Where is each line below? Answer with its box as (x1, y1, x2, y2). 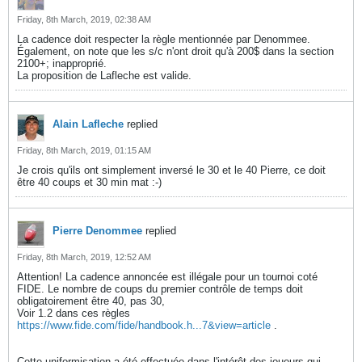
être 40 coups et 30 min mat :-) (17, 175, 162, 188)
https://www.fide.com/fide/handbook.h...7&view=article (17, 318, 271, 331)
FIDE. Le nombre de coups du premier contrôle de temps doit (17, 282, 303, 295)
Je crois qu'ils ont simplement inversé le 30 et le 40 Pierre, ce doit (17, 163, 326, 176)
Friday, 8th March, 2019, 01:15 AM (17, 145, 151, 155)
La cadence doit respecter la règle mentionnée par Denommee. (17, 32, 310, 45)
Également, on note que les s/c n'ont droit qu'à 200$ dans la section (17, 44, 334, 57)
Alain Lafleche (53, 117, 124, 130)
